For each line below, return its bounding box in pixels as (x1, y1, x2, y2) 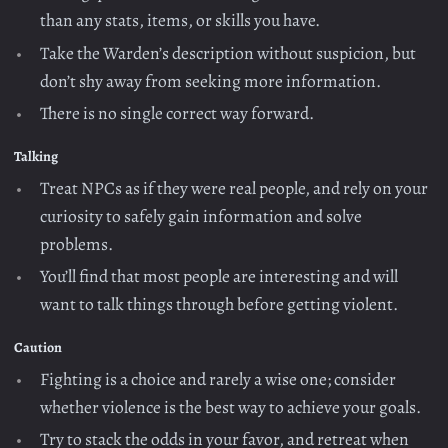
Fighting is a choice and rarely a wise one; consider (40, 366, 397, 391)
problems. (40, 231, 114, 256)
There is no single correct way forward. (40, 100, 315, 125)
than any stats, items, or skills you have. (40, 8, 321, 33)
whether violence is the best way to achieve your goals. (40, 394, 422, 419)
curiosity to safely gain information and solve (40, 203, 363, 228)
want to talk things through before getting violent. (40, 292, 399, 316)
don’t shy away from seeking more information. (40, 68, 382, 93)
